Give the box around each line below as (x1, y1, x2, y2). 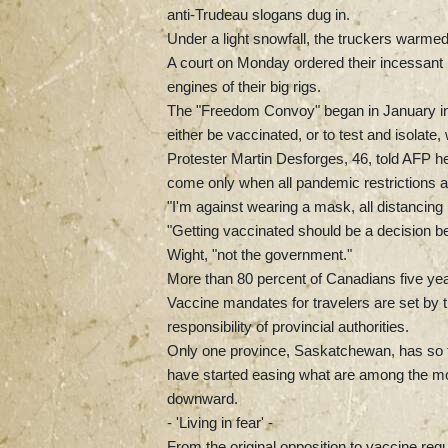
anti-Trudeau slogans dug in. (167, 5, 350, 23)
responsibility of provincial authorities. (167, 317, 409, 335)
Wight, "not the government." (167, 245, 352, 263)
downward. (167, 389, 238, 407)
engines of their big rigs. (167, 77, 321, 95)
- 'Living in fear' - (167, 413, 273, 431)
